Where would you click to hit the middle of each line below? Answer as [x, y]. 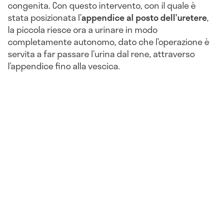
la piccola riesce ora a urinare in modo [83, 29]
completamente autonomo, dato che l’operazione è [108, 41]
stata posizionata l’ [45, 17]
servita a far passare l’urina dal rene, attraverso [101, 54]
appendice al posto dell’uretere [144, 17]
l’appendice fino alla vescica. [64, 66]
